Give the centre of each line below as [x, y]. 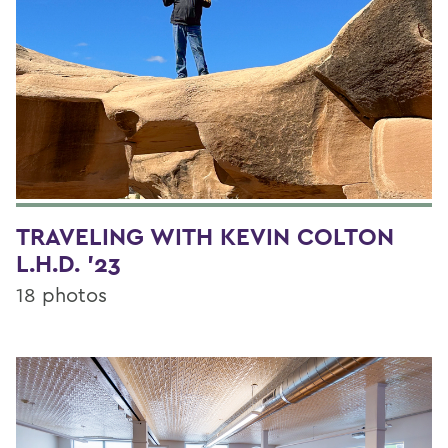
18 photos [61, 295]
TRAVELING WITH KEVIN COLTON [205, 237]
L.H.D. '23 [68, 264]
